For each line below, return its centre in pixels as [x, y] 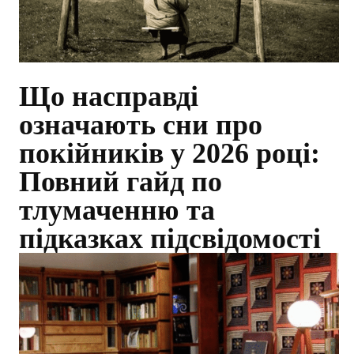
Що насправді [109, 97]
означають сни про [141, 125]
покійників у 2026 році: [169, 154]
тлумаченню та [117, 211]
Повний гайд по [121, 182]
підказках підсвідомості [170, 239]
